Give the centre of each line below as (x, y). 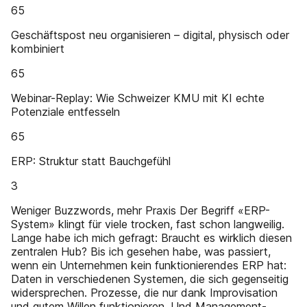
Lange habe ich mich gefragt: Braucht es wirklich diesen (151, 238)
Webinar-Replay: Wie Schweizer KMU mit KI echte (138, 98)
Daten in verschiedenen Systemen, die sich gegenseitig (150, 279)
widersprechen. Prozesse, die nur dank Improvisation (144, 293)
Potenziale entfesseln (65, 112)
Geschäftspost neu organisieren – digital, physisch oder (150, 35)
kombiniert (38, 49)
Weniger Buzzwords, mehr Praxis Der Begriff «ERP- (140, 210)
